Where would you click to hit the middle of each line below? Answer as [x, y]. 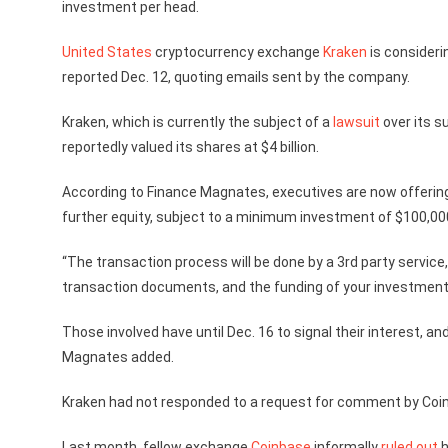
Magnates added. [118, 357]
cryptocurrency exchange [237, 52]
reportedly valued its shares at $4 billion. [190, 147]
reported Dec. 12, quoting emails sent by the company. [236, 77]
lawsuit [356, 122]
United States [107, 52]
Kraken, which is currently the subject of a [197, 122]
